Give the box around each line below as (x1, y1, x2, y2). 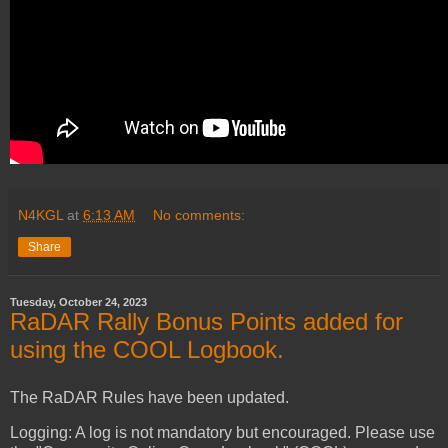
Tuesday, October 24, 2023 (10, 295, 147, 308)
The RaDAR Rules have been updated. (10, 388, 289, 406)
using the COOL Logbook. (10, 335, 284, 363)
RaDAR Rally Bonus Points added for (10, 307, 403, 335)
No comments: (153, 206, 246, 223)
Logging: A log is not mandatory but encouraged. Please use (10, 424, 435, 442)
